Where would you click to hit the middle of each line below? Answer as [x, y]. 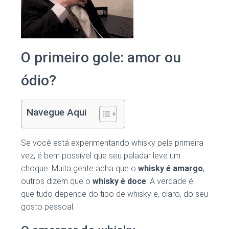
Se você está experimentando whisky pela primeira [112, 143]
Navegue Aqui [56, 112]
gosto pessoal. [48, 207]
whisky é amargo [170, 169]
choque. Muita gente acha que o [79, 169]
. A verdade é [170, 181]
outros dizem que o [57, 181]
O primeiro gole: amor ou [101, 58]
